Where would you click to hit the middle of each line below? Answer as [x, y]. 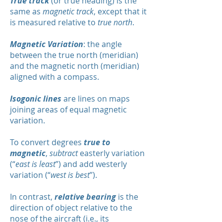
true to [97, 142]
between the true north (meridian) [74, 55]
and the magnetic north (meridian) [75, 66]
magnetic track [68, 11]
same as [26, 11]
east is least [35, 164]
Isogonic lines [36, 99]
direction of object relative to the [71, 208]
